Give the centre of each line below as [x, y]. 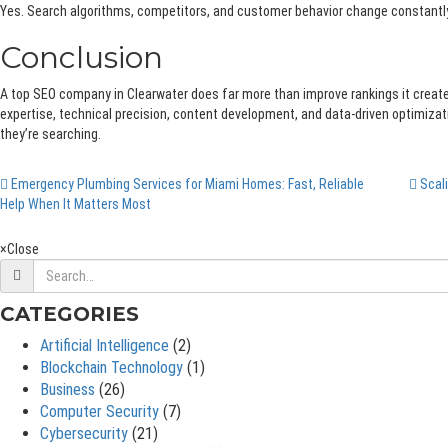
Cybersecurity [84, 434]
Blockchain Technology [111, 368]
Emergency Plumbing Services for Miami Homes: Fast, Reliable [186, 184]
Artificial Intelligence [104, 346]
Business [67, 390]
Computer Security [99, 412]
